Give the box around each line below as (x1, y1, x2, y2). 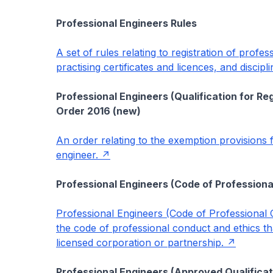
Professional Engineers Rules (56, 17, 197, 29)
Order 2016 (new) (56, 105, 141, 117)
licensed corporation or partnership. (56, 236, 224, 249)
